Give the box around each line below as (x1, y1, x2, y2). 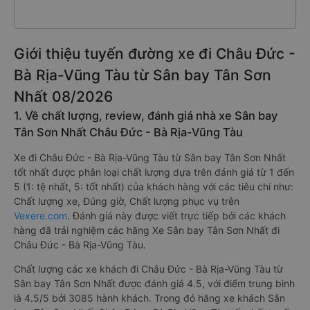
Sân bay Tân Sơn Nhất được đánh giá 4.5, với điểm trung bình (14, 277, 295, 289)
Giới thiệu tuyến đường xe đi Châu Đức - (14, 45, 295, 62)
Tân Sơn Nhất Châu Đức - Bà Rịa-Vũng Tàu (14, 125, 243, 139)
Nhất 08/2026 (14, 88, 113, 105)
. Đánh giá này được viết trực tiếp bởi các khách (67, 210, 286, 221)
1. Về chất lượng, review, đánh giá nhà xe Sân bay (14, 109, 277, 122)
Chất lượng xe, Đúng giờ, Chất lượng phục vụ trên (14, 195, 239, 207)
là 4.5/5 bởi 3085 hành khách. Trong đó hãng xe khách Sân (14, 292, 285, 304)
